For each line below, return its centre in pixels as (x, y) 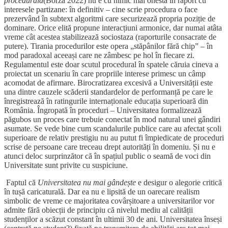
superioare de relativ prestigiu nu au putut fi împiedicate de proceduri (114, 138)
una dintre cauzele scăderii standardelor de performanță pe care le (108, 92)
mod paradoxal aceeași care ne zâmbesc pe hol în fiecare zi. (99, 55)
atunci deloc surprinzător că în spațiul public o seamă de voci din (107, 156)
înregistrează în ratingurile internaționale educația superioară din (106, 101)
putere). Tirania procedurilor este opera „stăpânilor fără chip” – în (108, 46)
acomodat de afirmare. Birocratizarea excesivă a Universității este (108, 83)
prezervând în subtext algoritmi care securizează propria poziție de (110, 19)
